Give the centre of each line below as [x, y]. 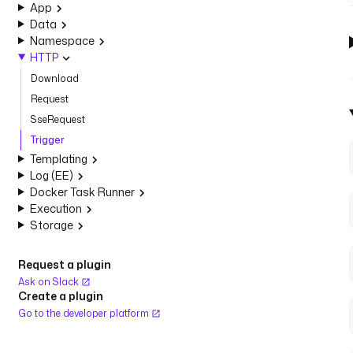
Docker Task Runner [82, 192]
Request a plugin [65, 264]
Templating [58, 159]
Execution [56, 208]
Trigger [48, 140]
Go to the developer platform [85, 313]
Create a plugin [61, 296]
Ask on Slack [50, 282]
